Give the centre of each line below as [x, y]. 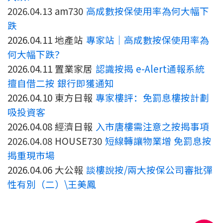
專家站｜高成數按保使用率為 [147, 40]
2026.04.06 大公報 [47, 170]
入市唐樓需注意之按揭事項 [152, 126]
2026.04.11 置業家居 [52, 69]
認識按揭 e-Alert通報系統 [150, 69]
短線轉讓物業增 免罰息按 [158, 141]
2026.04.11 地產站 [47, 40]
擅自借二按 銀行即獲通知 [61, 83]
